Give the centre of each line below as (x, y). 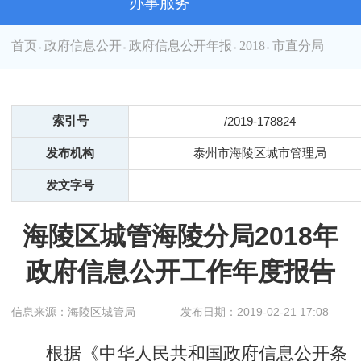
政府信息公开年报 (181, 46)
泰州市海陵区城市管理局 (259, 153)
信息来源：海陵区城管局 (74, 312)
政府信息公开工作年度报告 (180, 272)
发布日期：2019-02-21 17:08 (255, 312)
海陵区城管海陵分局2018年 (180, 237)
